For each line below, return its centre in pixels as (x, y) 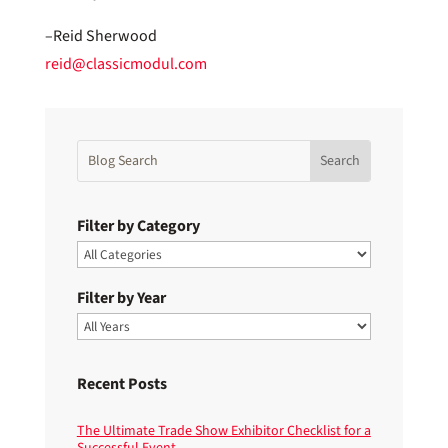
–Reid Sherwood (100, 35)
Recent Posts (121, 383)
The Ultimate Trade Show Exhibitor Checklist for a (223, 430)
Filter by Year (121, 297)
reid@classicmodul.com (125, 63)
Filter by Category (138, 225)
